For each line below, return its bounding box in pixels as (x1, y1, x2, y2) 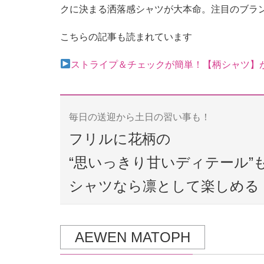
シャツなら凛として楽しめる (69, 177, 259, 194)
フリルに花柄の (69, 130, 171, 147)
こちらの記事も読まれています (60, 31, 192, 42)
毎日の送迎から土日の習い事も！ (69, 111, 210, 122)
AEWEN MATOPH (75, 229, 190, 245)
